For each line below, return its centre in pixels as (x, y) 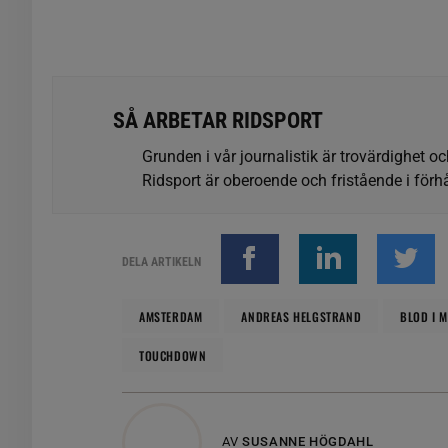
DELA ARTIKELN (161, 262)
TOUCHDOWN (173, 355)
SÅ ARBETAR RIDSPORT (218, 120)
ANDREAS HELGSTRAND (301, 316)
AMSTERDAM (171, 316)
